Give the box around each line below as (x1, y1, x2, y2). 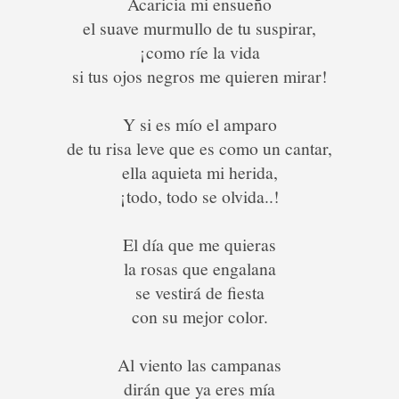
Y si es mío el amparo (122, 112, 277, 136)
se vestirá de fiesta (134, 281, 265, 305)
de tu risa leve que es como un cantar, (67, 136, 332, 160)
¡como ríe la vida (139, 40, 260, 64)
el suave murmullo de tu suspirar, (83, 16, 316, 40)
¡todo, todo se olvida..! (119, 184, 280, 208)
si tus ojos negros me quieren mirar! (71, 64, 328, 88)
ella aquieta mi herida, (121, 160, 278, 184)
